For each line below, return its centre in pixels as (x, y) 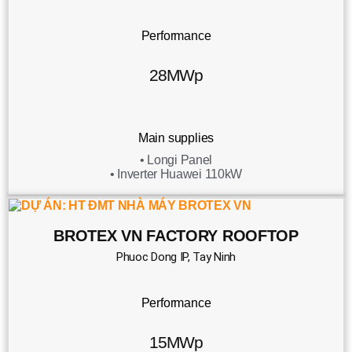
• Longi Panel (176, 159)
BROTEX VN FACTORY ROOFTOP (176, 235)
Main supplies (176, 137)
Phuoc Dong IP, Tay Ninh (176, 257)
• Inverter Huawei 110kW (176, 174)
